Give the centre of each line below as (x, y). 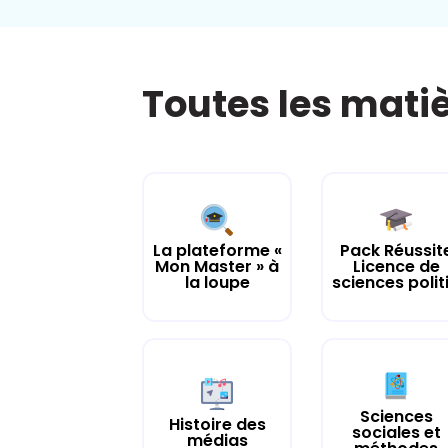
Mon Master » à (217, 266)
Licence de (396, 266)
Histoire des (217, 424)
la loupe (217, 282)
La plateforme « (217, 250)
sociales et (396, 432)
